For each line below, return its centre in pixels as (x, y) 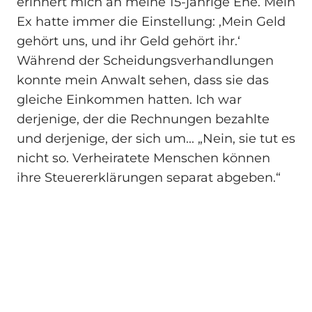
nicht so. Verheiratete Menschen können (143, 158)
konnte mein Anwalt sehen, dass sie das (143, 80)
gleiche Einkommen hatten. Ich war (129, 100)
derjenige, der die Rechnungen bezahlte (143, 119)
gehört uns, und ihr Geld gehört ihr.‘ (128, 41)
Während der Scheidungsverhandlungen (145, 61)
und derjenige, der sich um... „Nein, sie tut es (156, 139)
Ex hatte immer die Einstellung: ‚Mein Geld (151, 22)
